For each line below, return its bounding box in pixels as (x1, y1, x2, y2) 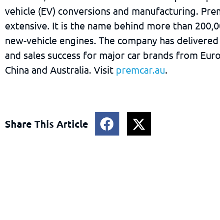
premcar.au (116, 63, 165, 76)
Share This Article (5, 117, 88, 130)
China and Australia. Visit (5, 63, 116, 76)
